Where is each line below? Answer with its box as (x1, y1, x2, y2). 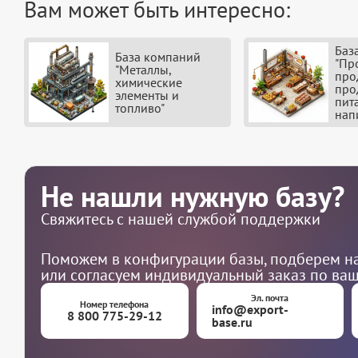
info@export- (212, 301, 289, 318)
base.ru (212, 314, 253, 331)
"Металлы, (115, 62, 171, 78)
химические (115, 74, 182, 91)
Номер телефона (80, 298, 149, 311)
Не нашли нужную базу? (41, 177, 344, 216)
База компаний (115, 49, 201, 66)
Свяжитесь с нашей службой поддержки (41, 209, 320, 230)
